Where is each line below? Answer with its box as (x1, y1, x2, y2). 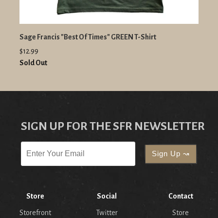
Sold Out (19, 59, 47, 67)
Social (96, 192, 117, 200)
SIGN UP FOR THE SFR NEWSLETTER (21, 120, 205, 133)
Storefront (19, 209, 51, 217)
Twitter (95, 209, 118, 217)
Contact (168, 192, 193, 200)
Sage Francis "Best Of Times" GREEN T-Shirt (19, 33, 156, 41)
